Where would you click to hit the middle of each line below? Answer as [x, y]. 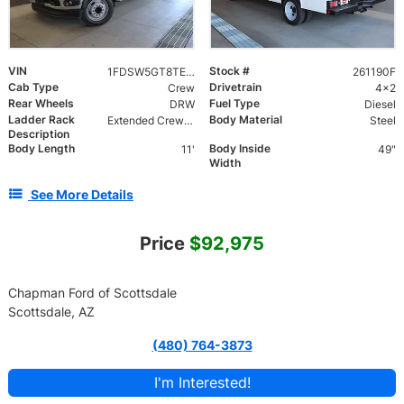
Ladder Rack [41, 120]
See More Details [82, 195]
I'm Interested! [202, 383]
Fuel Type [234, 104]
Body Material [246, 120]
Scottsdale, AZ [51, 312]
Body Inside [240, 149]
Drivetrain [235, 87]
